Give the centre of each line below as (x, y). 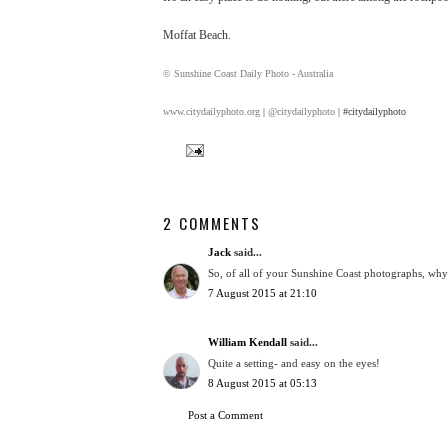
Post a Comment (225, 414)
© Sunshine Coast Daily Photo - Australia (248, 74)
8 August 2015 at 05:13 (262, 383)
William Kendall (247, 342)
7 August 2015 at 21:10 (262, 293)
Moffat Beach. (197, 35)
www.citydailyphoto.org (211, 112)
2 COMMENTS (212, 223)
